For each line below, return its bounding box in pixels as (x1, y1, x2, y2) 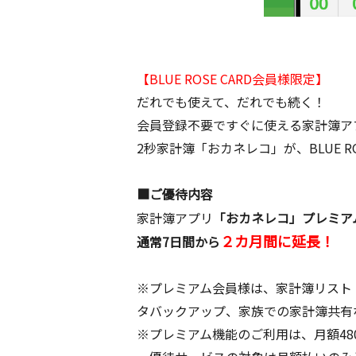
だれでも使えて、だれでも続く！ (137, 92, 326, 111)
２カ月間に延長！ (220, 230, 335, 251)
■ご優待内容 (137, 184, 213, 203)
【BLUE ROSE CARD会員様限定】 (137, 69, 328, 88)
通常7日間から (137, 232, 220, 251)
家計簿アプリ (137, 208, 213, 227)
